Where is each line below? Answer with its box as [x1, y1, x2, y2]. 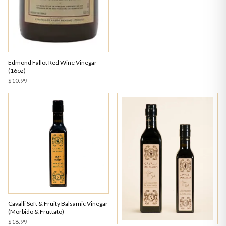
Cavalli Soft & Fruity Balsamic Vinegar [8, 200, 108, 207]
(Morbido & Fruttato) [8, 208, 64, 215]
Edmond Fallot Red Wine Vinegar [8, 59, 97, 66]
